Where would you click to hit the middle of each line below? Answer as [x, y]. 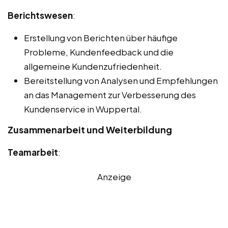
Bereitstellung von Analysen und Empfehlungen [121, 81]
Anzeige [114, 177]
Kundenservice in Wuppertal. [83, 109]
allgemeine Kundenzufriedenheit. [93, 66]
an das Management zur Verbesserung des [110, 95]
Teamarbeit [33, 152]
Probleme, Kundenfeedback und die [99, 52]
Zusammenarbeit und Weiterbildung [90, 130]
